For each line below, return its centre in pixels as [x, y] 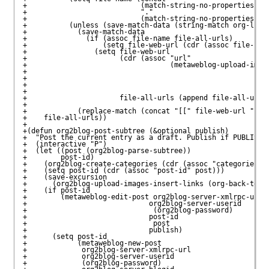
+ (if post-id [56, 191]
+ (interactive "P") [65, 144]
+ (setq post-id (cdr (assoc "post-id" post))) [123, 171]
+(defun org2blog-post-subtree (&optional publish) [125, 131]
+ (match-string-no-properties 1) [144, 6]
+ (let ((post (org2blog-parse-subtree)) [107, 151]
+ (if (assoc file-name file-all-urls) [128, 39]
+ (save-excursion [67, 177]
